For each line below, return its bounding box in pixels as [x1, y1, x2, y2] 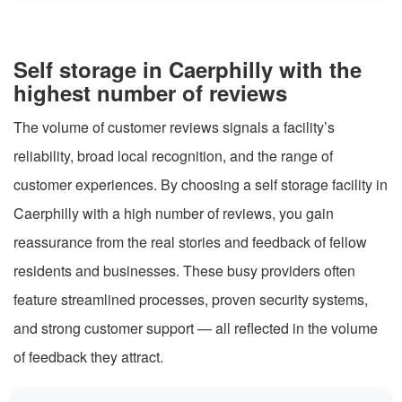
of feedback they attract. [13, 345, 163, 367]
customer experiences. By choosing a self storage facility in [13, 173, 388, 195]
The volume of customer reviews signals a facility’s [13, 116, 335, 137]
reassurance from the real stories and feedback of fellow [13, 231, 367, 252]
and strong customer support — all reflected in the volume [13, 317, 378, 338]
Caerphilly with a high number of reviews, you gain [13, 202, 334, 223]
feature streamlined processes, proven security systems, [13, 288, 368, 310]
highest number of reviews [13, 76, 287, 108]
